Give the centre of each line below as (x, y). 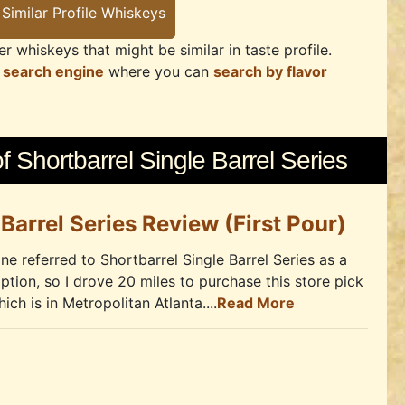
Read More (256, 303)
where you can (159, 72)
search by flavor (270, 72)
